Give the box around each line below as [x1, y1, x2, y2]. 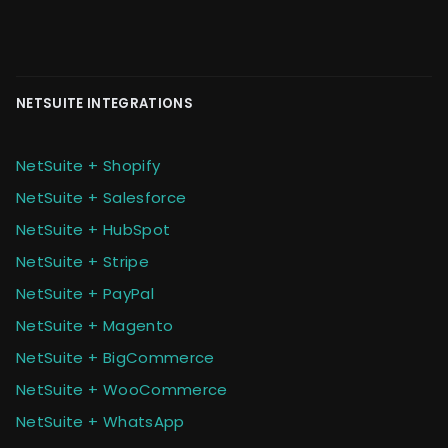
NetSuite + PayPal [16, 282, 154, 304]
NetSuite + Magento [16, 314, 174, 336]
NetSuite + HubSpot [16, 218, 171, 240]
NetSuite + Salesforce [16, 186, 187, 208]
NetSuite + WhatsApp [16, 410, 185, 432]
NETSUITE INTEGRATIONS [16, 93, 193, 113]
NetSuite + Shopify [16, 154, 161, 176]
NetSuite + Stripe [16, 250, 149, 272]
